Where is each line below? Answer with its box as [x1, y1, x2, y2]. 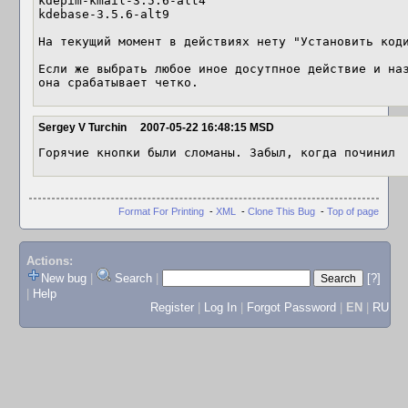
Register [149, 301, 194, 315]
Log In [203, 301, 237, 315]
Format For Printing [118, 205, 204, 217]
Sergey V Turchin [38, 121, 127, 134]
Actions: [25, 254, 73, 269]
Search [114, 271, 152, 286]
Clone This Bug [248, 205, 315, 217]
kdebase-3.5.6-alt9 [38, 7, 169, 21]
